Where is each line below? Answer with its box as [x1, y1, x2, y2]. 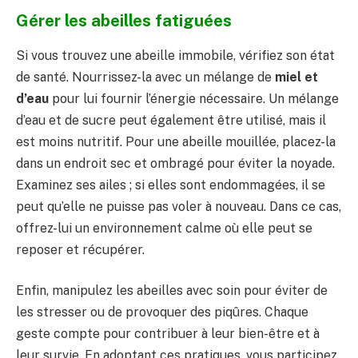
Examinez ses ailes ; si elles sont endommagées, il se [16, 177, 325, 193]
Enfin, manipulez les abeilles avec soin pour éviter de [16, 283, 328, 299]
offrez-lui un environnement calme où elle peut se [16, 220, 312, 236]
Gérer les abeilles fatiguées [16, 10, 232, 30]
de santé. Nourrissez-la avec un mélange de [16, 69, 275, 85]
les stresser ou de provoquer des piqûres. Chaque [16, 304, 308, 320]
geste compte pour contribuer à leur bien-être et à [16, 326, 320, 342]
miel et [275, 69, 318, 85]
